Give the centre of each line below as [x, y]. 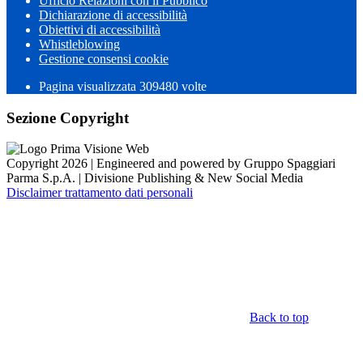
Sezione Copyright [68, 117]
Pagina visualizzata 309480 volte [123, 87]
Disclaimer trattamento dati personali [100, 193]
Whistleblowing [79, 45]
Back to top [279, 318]
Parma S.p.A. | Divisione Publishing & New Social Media [155, 178]
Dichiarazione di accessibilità [113, 15]
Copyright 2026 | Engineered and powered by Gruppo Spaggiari [171, 164]
